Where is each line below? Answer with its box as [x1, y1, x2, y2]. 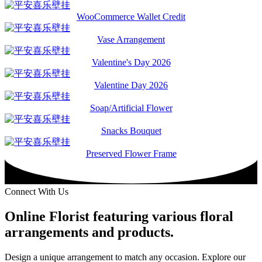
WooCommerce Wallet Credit [77, 12, 185, 22]
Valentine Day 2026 [94, 80, 168, 91]
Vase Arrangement [97, 35, 165, 45]
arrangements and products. [5, 225, 174, 240]
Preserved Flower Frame [85, 149, 177, 159]
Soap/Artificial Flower [89, 103, 173, 113]
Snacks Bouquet [101, 126, 161, 136]
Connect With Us [5, 187, 68, 197]
